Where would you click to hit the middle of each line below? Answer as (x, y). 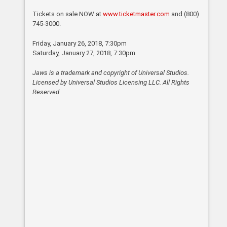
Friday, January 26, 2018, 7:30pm (80, 44)
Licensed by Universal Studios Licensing (91, 83)
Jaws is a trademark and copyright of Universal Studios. (111, 73)
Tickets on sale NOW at (68, 14)
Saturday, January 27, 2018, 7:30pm (84, 53)
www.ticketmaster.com (137, 14)
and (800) (185, 14)
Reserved (46, 92)
